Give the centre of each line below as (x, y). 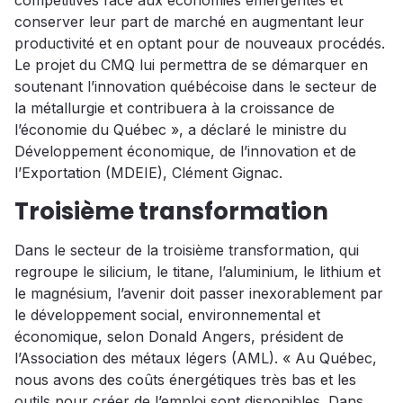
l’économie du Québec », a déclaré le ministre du (180, 130)
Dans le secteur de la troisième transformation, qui (187, 251)
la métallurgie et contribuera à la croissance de (175, 108)
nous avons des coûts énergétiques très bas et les (185, 380)
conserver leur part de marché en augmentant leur (189, 22)
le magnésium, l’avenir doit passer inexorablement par (199, 294)
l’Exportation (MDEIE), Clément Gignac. (148, 173)
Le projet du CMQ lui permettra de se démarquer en (191, 65)
